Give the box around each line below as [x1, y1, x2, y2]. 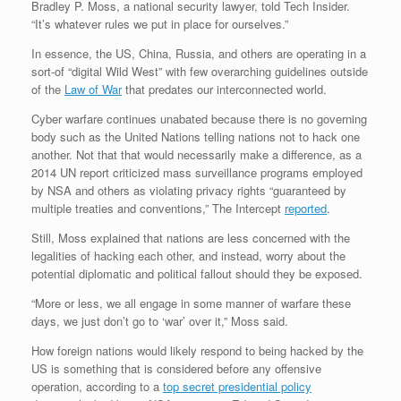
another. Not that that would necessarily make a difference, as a [31, 146, 362, 164]
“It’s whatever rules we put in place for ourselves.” [31, 15, 288, 33]
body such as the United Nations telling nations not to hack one [31, 128, 360, 146]
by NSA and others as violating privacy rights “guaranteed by [31, 182, 346, 200]
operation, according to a [31, 378, 163, 396]
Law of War [64, 81, 122, 98]
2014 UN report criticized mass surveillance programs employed [31, 164, 363, 182]
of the [31, 81, 64, 98]
